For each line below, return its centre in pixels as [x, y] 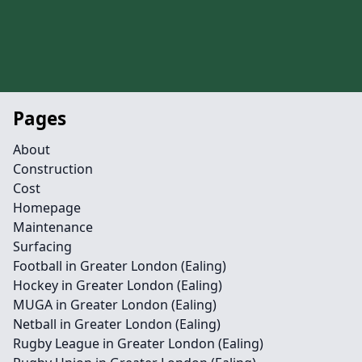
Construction [53, 169]
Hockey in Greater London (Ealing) [118, 285]
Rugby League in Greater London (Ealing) [138, 343]
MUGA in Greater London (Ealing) [115, 305]
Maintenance [53, 227]
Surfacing [42, 246]
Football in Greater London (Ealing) [120, 266]
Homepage [47, 208]
